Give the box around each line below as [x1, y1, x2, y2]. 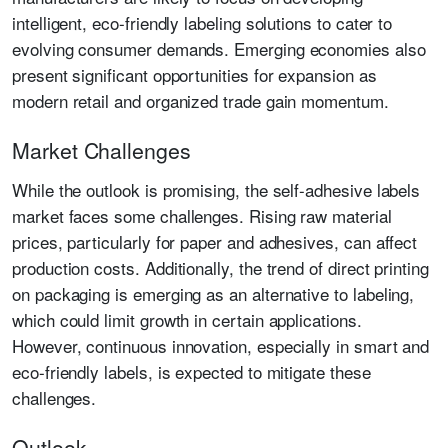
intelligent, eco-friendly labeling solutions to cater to [12, 10, 393, 35]
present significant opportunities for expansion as [12, 62, 377, 87]
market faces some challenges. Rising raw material [12, 203, 392, 228]
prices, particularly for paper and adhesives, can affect [12, 229, 418, 254]
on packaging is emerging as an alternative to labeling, [12, 281, 415, 306]
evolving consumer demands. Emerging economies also [12, 36, 426, 61]
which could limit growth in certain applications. [12, 307, 362, 332]
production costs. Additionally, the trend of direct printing [12, 255, 429, 280]
